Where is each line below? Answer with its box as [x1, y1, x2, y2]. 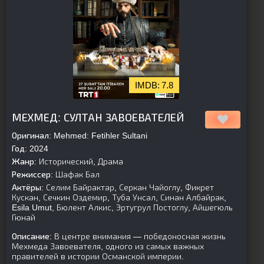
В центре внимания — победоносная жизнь [52, 232, 226, 241]
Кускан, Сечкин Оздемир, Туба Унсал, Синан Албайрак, [12, 193, 226, 202]
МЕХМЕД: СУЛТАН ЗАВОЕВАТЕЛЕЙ [12, 112, 184, 124]
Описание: [12, 232, 52, 241]
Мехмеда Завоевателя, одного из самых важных [12, 242, 204, 251]
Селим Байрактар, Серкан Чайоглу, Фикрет [44, 183, 214, 192]
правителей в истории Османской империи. [12, 252, 184, 261]
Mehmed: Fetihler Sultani [51, 131, 147, 140]
